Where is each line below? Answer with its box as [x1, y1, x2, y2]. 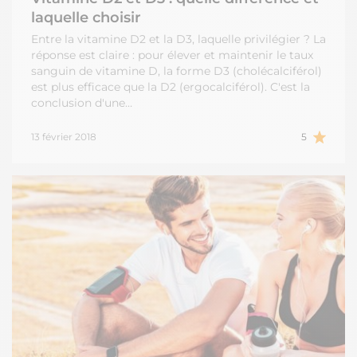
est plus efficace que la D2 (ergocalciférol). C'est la [31, 80, 310, 95]
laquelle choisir [31, 9, 141, 27]
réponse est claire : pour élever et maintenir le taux [31, 48, 313, 63]
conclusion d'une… [31, 96, 132, 111]
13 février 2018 [31, 131, 96, 143]
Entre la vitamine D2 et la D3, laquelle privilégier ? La [31, 32, 326, 47]
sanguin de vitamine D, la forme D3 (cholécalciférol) [31, 64, 322, 79]
